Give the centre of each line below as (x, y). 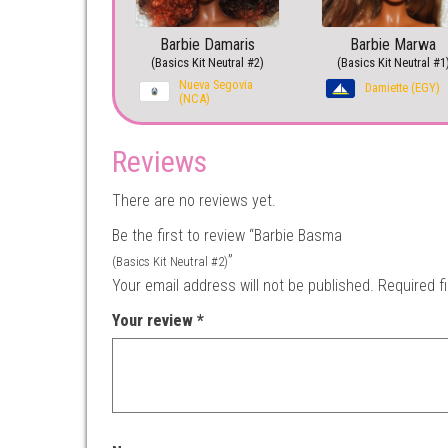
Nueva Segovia (216, 85)
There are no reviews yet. (194, 201)
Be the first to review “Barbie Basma (227, 236)
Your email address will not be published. (243, 286)
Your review (154, 321)
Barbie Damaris (207, 45)
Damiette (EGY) (402, 88)
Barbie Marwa (393, 45)
